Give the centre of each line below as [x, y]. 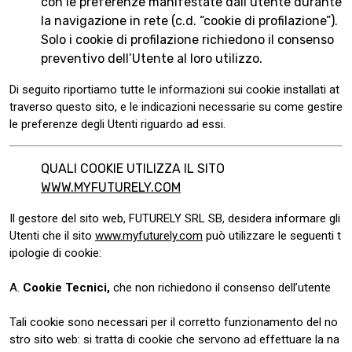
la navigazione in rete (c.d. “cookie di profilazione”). [189, 21]
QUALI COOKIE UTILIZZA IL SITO [133, 169]
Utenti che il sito [52, 236]
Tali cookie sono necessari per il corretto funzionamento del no [174, 322]
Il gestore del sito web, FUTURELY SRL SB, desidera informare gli [175, 218]
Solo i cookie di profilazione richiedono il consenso [187, 40]
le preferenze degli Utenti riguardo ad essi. [117, 124]
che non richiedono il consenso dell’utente [220, 288]
